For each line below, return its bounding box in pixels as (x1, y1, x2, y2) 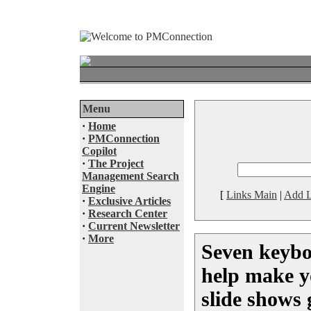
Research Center (88, 208, 167, 219)
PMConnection (88, 133, 160, 144)
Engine (82, 183, 115, 194)
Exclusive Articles (88, 195, 171, 207)
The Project (88, 158, 144, 169)
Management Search (82, 170, 179, 182)
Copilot (82, 145, 117, 157)
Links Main (226, 189, 277, 201)
